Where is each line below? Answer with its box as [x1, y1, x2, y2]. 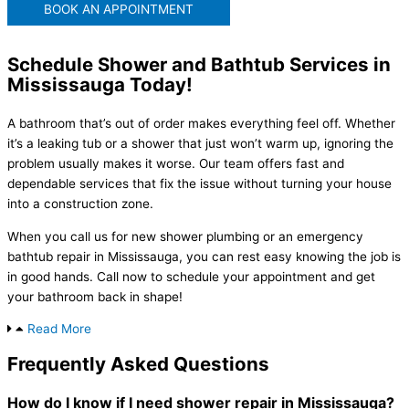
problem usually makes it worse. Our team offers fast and [7, 155, 344, 171]
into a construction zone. [7, 195, 153, 211]
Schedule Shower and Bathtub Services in [7, 52, 391, 76]
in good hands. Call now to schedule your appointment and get [7, 268, 375, 284]
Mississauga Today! [7, 72, 193, 96]
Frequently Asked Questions [7, 352, 269, 376]
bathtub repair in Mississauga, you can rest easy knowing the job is [7, 248, 401, 264]
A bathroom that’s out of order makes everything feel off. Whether [7, 115, 395, 131]
